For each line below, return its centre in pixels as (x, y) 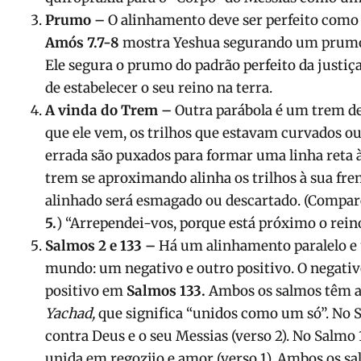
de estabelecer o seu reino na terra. (159, 88)
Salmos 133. (168, 291)
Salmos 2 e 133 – (102, 246)
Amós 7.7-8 (84, 43)
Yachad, (72, 314)
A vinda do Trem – (108, 111)
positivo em (86, 291)
